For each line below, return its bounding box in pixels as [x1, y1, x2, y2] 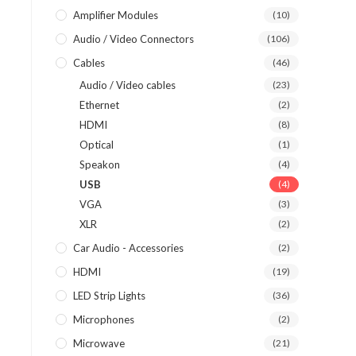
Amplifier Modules [73, 9, 158, 21]
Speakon [79, 158, 120, 171]
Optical [79, 138, 114, 151]
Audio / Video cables [79, 79, 176, 91]
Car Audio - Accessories [73, 242, 184, 254]
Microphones [73, 313, 134, 326]
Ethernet [79, 99, 119, 111]
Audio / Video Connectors [73, 33, 194, 45]
